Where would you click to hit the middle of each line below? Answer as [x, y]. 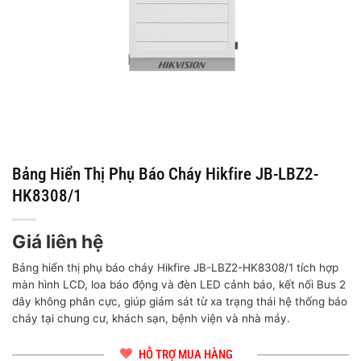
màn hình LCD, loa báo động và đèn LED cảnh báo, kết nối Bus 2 [179, 284]
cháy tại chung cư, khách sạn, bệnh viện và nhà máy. [151, 318]
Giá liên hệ [58, 241]
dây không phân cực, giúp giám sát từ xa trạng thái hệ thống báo [180, 301]
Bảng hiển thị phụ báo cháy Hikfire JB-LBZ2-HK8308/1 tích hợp [175, 267]
